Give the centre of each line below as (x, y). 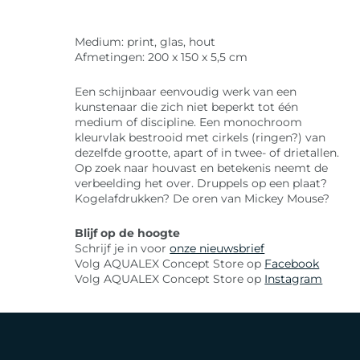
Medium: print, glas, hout (145, 42)
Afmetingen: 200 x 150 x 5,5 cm (162, 57)
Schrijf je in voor (123, 249)
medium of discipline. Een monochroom (189, 123)
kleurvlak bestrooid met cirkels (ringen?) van (200, 138)
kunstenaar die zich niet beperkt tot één (187, 107)
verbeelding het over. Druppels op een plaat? (201, 184)
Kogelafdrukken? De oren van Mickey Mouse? (202, 199)
